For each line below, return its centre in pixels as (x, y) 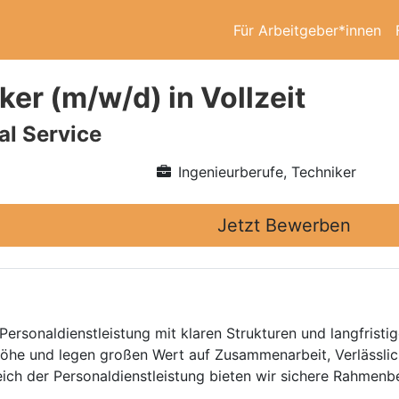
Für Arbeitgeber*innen (307, 30)
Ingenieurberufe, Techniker (267, 172)
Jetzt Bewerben (284, 225)
